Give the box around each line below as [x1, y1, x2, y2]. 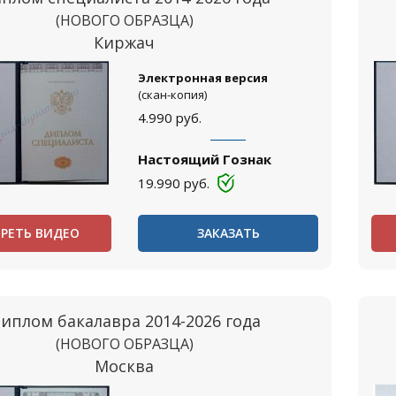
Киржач [94, 32, 156, 53]
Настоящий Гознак [137, 150, 271, 168]
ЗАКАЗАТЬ [196, 225, 260, 241]
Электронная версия [137, 70, 268, 86]
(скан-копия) [137, 87, 207, 103]
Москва [95, 355, 155, 377]
